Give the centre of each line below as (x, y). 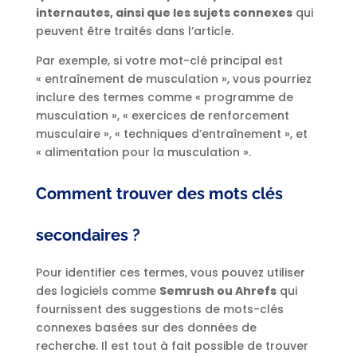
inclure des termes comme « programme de (164, 98)
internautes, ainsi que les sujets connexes (164, 13)
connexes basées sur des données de (146, 328)
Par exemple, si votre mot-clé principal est (159, 61)
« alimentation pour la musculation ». (145, 153)
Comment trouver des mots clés (159, 194)
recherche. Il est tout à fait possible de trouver (172, 346)
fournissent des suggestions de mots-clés (159, 310)
